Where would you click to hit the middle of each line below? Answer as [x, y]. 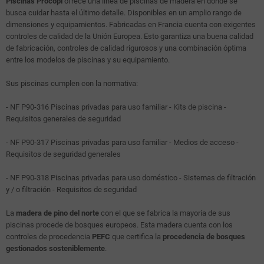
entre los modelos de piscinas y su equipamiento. [88, 60]
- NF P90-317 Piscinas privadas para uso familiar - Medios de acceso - [122, 143]
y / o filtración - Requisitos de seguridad [71, 190]
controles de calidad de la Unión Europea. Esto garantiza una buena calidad [130, 37]
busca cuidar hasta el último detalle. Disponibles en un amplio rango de [124, 13]
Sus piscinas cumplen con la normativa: [72, 84]
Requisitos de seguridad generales [63, 154]
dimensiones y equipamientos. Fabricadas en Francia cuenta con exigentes [131, 25]
